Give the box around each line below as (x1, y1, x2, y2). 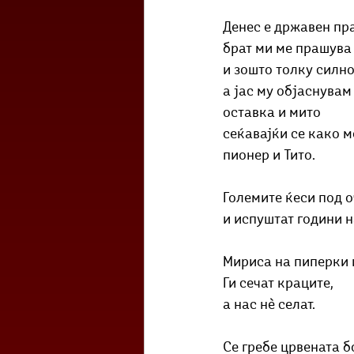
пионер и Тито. (223, 149, 318, 164)
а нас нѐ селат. (223, 298, 315, 313)
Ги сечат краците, (223, 277, 333, 292)
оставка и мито (223, 106, 321, 121)
